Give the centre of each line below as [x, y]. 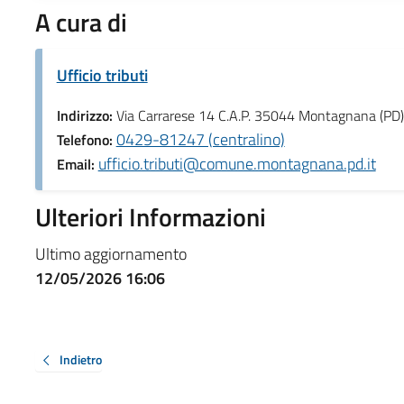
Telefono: [86, 139]
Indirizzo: [86, 115]
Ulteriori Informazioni [150, 216]
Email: [77, 164]
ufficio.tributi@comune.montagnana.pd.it [237, 163]
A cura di [81, 22]
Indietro [80, 359]
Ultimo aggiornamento [110, 253]
